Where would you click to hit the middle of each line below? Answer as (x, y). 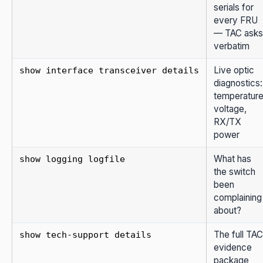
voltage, (230, 109)
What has (232, 159)
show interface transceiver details (109, 70)
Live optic (234, 70)
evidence (233, 247)
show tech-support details (85, 235)
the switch (235, 171)
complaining (238, 197)
